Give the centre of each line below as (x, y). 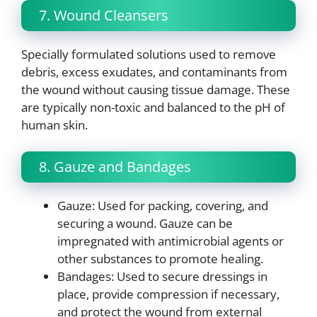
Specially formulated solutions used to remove (149, 54)
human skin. (54, 125)
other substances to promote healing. (160, 259)
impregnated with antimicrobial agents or (171, 241)
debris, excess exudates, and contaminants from (154, 71)
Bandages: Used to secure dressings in (162, 277)
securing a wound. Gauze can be (145, 224)
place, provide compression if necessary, (168, 294)
